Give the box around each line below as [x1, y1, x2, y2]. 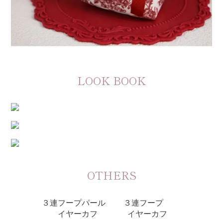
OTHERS [87, 166, 136, 183]
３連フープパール [41, 198, 113, 207]
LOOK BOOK [77, 72, 146, 88]
